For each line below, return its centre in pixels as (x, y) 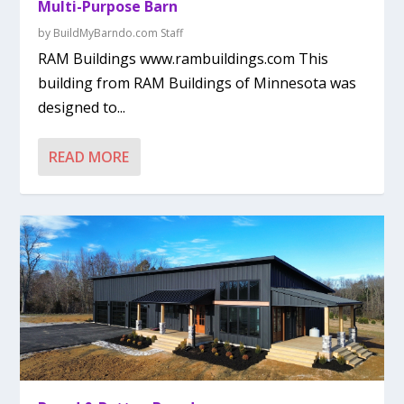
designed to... (82, 108)
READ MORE (89, 157)
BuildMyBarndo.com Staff (119, 33)
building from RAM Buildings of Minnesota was (197, 83)
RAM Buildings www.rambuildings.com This (184, 59)
